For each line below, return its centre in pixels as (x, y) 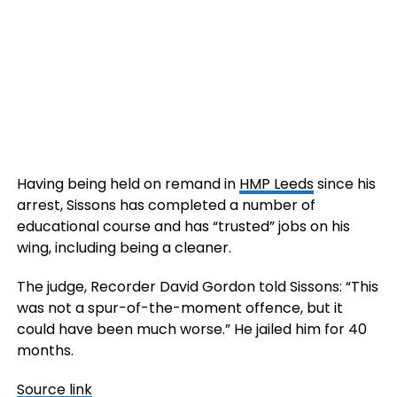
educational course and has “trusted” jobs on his (183, 226)
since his (344, 184)
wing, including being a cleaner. (124, 248)
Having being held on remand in (128, 184)
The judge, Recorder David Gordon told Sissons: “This (197, 287)
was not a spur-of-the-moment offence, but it (179, 308)
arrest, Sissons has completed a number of (166, 205)
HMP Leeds (276, 184)
